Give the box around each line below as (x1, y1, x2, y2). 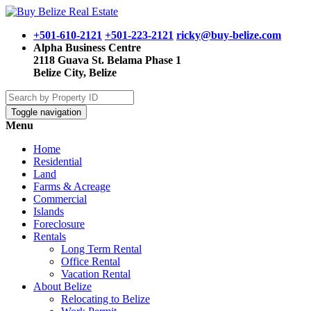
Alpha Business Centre (33, 42, 141, 53)
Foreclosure (33, 218, 85, 230)
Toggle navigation (11, 107, 81, 117)
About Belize (33, 280, 92, 292)
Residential (33, 155, 82, 167)
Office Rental (61, 255, 120, 267)
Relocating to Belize (61, 293, 150, 305)
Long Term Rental (61, 243, 142, 255)
